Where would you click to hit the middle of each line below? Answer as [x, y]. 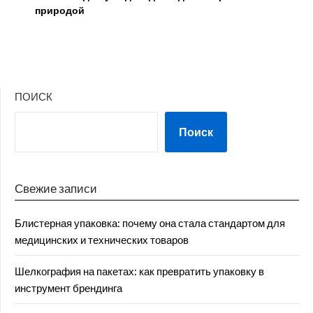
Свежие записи [56, 189]
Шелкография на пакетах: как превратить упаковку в [139, 271]
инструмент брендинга [68, 288]
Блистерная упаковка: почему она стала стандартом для [150, 223]
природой [60, 10]
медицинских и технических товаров [102, 240]
